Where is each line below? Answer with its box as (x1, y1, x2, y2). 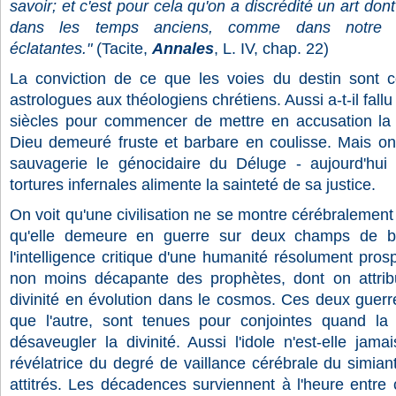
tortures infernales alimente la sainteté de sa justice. (10, 176, 376, 194)
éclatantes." (10, 40, 92, 57)
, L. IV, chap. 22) (214, 40, 329, 57)
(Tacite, (96, 40, 148, 57)
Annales (152, 40, 214, 57)
